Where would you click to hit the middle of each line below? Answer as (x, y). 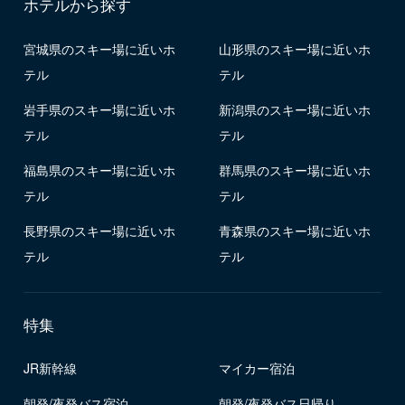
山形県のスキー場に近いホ (295, 49)
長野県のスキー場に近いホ (99, 230)
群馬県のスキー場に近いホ (295, 170)
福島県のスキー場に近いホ (99, 170)
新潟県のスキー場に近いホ (295, 109)
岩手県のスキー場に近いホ (99, 109)
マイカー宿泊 (257, 368)
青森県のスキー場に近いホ (295, 230)
